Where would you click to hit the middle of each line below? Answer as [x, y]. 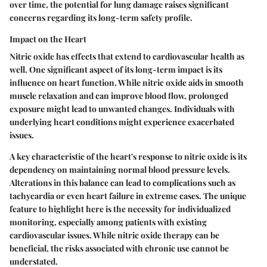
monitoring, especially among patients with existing [108, 222]
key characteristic [51, 157]
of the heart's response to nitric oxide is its [166, 157]
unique [233, 196]
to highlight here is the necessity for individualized [134, 209]
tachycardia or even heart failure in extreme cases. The [115, 196]
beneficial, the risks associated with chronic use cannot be [119, 249]
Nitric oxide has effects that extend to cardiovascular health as [127, 57]
